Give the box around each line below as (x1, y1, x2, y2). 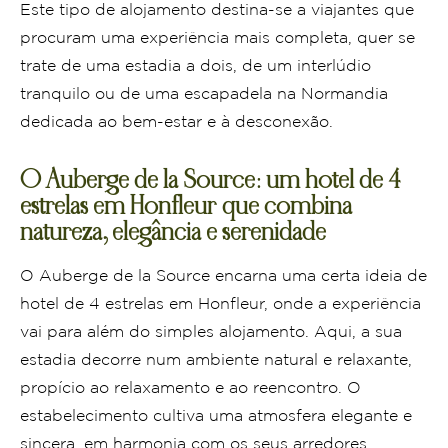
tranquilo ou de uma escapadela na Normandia (20, 86, 388, 102)
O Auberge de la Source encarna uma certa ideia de (20, 268, 427, 284)
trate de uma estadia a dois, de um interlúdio (20, 58, 371, 74)
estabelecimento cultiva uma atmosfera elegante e (20, 408, 412, 424)
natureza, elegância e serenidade (20, 220, 326, 247)
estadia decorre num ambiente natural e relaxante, (20, 352, 412, 368)
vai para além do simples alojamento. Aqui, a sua (20, 324, 402, 340)
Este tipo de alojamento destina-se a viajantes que (20, 2, 414, 18)
